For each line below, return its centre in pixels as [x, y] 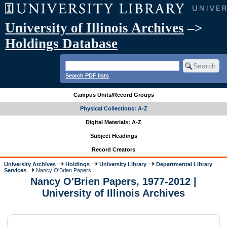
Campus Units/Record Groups [113, 95]
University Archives [30, 164]
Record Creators [113, 150]
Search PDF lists [87, 75]
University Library [123, 164]
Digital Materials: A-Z [113, 122]
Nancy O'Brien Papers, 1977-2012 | [113, 182]
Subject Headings [113, 136]
